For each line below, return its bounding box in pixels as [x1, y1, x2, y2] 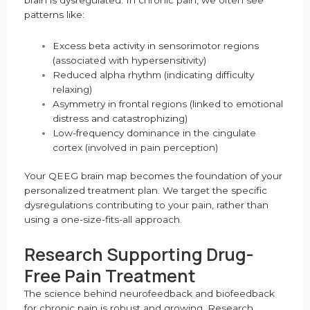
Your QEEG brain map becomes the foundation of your [24, 170, 282, 182]
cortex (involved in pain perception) [53, 141, 219, 153]
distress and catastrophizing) [53, 112, 188, 124]
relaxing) [53, 83, 93, 95]
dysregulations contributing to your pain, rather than [24, 199, 268, 211]
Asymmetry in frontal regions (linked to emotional [53, 98, 284, 109]
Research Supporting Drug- [24, 242, 254, 267]
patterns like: [24, 8, 84, 20]
